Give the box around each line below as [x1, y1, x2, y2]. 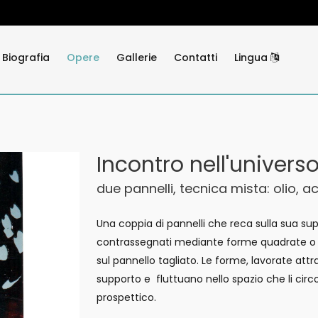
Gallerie [116, 50, 157, 65]
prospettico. [97, 290, 162, 305]
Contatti [174, 50, 217, 65]
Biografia [2, 50, 50, 65]
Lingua [234, 50, 270, 65]
